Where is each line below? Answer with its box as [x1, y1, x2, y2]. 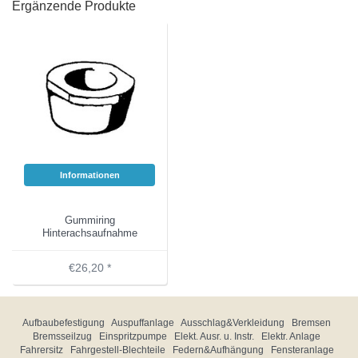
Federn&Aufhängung [172, 344, 264, 356]
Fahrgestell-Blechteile [70, 344, 165, 356]
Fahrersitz [19, 344, 63, 356]
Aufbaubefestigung [22, 317, 105, 329]
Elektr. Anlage [261, 331, 320, 343]
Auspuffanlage [111, 317, 174, 329]
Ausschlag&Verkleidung [181, 317, 284, 329]
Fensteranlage [270, 344, 334, 356]
